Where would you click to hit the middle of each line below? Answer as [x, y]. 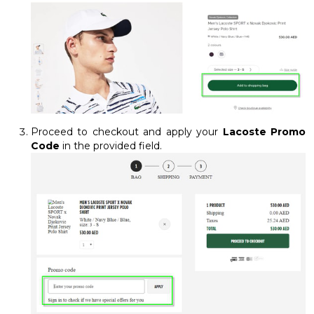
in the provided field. [111, 146]
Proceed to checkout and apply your [127, 132]
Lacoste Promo [264, 132]
